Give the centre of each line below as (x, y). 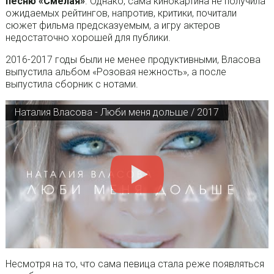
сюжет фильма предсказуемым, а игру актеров (113, 26)
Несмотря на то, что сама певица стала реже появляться (135, 264)
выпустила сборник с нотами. (72, 84)
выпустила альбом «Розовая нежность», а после (116, 72)
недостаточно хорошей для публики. (88, 38)
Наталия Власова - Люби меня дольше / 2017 (117, 113)
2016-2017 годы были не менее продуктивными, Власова (133, 60)
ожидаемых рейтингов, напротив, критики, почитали (121, 13)
